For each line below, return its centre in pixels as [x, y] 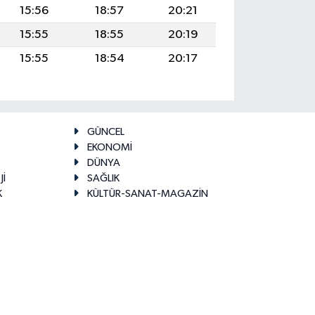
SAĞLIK [103, 178]
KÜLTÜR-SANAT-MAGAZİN [147, 194]
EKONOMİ [109, 147]
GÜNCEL [105, 132]
